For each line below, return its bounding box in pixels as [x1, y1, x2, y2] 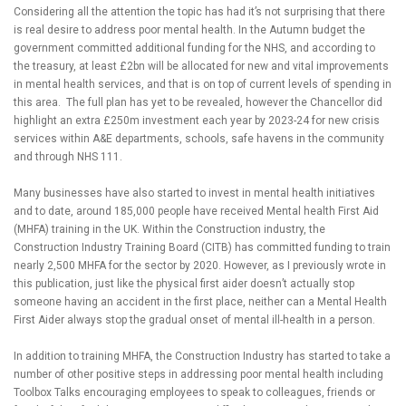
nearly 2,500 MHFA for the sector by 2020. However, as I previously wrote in [14, 259, 386, 273]
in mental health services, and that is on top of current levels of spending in [14, 78, 391, 92]
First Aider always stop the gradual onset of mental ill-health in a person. [14, 314, 375, 327]
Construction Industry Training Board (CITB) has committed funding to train [14, 241, 391, 255]
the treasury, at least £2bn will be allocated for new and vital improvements [14, 60, 389, 73]
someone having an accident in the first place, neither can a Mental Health [14, 295, 387, 309]
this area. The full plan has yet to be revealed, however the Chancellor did [14, 96, 382, 110]
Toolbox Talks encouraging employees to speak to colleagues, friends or [14, 386, 375, 400]
